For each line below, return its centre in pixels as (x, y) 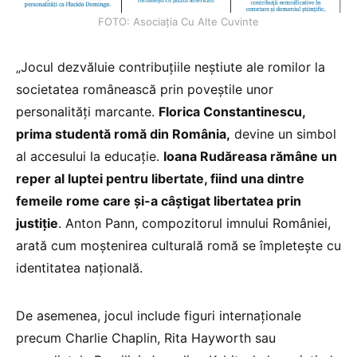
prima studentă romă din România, (123, 133)
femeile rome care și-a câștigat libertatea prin (159, 200)
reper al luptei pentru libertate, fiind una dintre (160, 178)
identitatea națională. (81, 267)
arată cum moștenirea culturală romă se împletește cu (178, 245)
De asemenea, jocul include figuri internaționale (159, 315)
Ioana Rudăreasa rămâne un (250, 156)
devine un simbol (283, 133)
